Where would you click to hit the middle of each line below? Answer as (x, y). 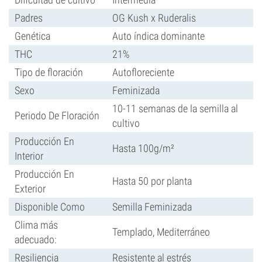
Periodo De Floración (57, 116)
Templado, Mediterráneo (161, 232)
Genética (32, 36)
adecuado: (36, 239)
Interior (29, 156)
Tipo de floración (49, 72)
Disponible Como (50, 207)
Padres (29, 18)
